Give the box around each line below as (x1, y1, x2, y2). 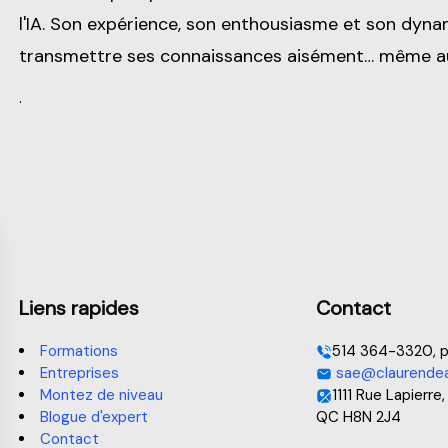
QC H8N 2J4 (316, 406, 402, 427)
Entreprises (40, 362, 119, 383)
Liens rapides (19, 294, 139, 321)
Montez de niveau (40, 384, 163, 405)
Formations (40, 340, 118, 361)
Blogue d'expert (40, 406, 148, 427)
